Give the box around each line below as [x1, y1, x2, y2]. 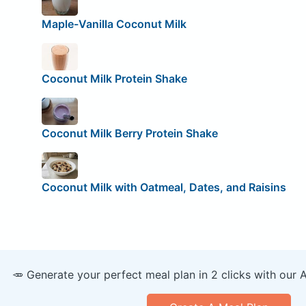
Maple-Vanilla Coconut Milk [41, 17, 186, 31]
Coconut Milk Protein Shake [41, 71, 187, 85]
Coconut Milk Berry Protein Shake [41, 126, 218, 140]
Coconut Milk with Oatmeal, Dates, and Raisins [41, 180, 286, 194]
